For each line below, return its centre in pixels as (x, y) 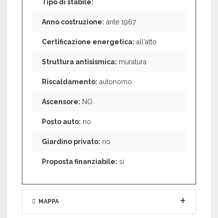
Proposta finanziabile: (80, 162)
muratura (132, 62)
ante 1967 (120, 22)
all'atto (145, 42)
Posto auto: (61, 122)
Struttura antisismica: (79, 62)
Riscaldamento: (70, 82)
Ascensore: (61, 102)
